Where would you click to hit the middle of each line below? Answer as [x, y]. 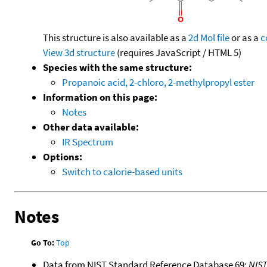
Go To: [43, 242]
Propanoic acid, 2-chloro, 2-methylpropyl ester [158, 82]
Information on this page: [100, 97]
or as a [245, 37]
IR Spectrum [88, 142]
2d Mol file [209, 37]
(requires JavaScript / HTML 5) [178, 52]
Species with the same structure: [117, 67]
